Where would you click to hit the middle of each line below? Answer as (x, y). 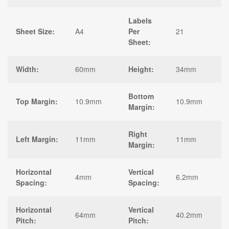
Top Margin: (37, 101)
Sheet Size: (35, 31)
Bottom (141, 96)
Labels (140, 20)
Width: (27, 69)
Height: (141, 69)
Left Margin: (37, 139)
